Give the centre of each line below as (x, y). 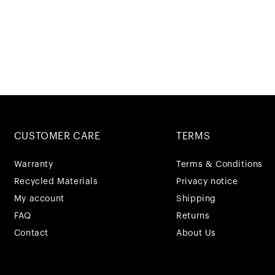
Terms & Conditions (219, 165)
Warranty (33, 165)
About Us (196, 234)
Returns (193, 216)
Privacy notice (207, 182)
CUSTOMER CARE (57, 137)
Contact (31, 234)
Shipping (196, 199)
